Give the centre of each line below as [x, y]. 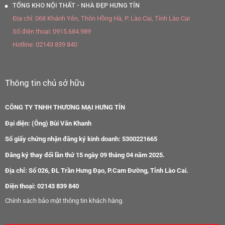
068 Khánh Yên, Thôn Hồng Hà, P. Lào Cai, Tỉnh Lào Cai [112, 19]
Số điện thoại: [32, 32]
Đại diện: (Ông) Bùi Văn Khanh [48, 123]
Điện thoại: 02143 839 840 [42, 186]
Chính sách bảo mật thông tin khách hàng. [64, 200]
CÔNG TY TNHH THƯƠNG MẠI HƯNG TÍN [65, 107]
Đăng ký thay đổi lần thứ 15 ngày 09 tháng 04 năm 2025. [85, 155]
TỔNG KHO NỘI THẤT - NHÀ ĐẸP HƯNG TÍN [76, 6]
